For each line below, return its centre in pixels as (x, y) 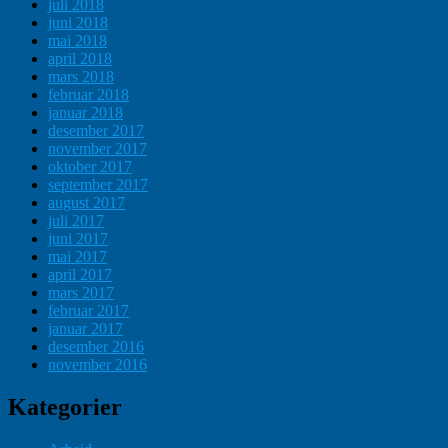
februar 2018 (88, 95)
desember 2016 (96, 347)
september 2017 (98, 185)
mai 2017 (77, 257)
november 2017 (97, 149)
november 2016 (97, 365)
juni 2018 (78, 23)
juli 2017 (76, 221)
